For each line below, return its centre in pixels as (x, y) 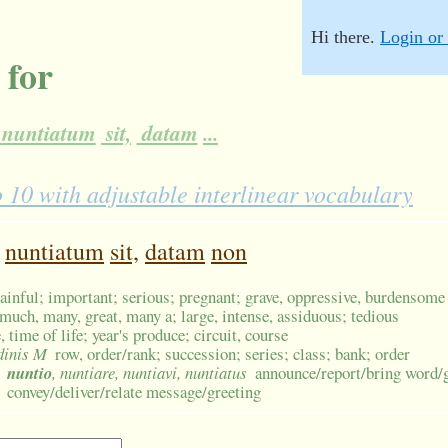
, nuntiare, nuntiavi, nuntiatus (149, 373)
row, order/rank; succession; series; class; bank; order (233, 354)
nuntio (29, 373)
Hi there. (345, 37)
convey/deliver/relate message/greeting (134, 392)
